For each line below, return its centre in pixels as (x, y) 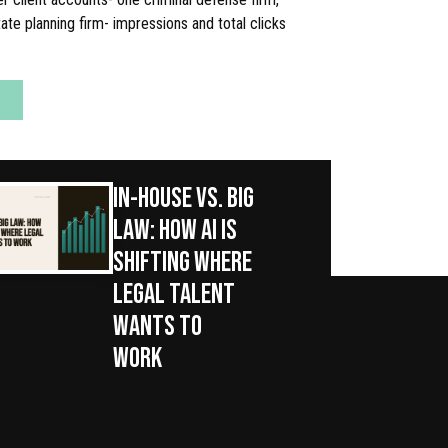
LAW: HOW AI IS (175, 228)
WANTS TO (158, 324)
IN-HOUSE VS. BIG (184, 196)
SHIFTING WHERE (183, 260)
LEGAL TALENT (174, 292)
